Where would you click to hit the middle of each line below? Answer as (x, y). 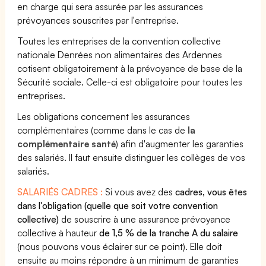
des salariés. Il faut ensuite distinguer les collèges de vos (132, 157)
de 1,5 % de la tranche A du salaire (169, 233)
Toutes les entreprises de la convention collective (119, 41)
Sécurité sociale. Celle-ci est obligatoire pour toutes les (130, 82)
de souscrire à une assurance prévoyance (145, 219)
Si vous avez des (139, 192)
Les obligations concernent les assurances (104, 116)
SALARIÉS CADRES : (60, 192)
